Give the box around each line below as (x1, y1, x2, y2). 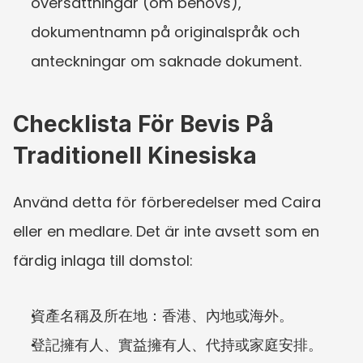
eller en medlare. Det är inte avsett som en (13, 220, 319, 241)
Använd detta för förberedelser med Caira (13, 191, 321, 212)
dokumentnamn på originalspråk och (31, 21, 300, 42)
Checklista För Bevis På (13, 109, 274, 138)
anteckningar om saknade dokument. (31, 50, 301, 71)
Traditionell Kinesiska (13, 141, 257, 169)
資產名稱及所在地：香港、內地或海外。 (31, 305, 293, 326)
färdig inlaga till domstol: (13, 250, 193, 271)
